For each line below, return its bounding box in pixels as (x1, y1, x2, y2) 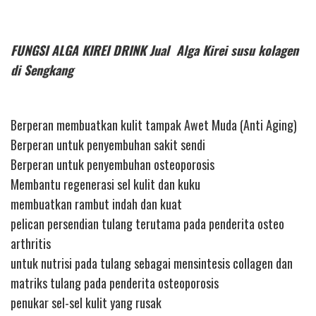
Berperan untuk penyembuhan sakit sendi (11, 135, 205, 154)
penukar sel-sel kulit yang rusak (11, 293, 162, 312)
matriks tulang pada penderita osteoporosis (11, 274, 219, 293)
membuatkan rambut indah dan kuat (11, 195, 182, 214)
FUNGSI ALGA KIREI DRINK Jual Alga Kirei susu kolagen (11, 40, 298, 59)
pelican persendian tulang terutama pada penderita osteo (11, 214, 284, 233)
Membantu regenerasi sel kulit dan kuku (11, 175, 200, 194)
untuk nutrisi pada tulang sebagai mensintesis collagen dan (11, 254, 293, 273)
